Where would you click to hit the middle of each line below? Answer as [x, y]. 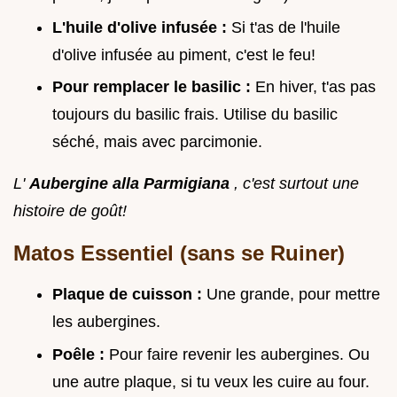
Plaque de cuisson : [129, 295]
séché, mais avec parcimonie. [157, 142]
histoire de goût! [70, 211]
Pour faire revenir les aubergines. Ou [239, 354]
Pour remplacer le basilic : [154, 87]
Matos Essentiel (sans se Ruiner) [179, 253]
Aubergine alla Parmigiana [132, 184]
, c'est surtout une [296, 184]
